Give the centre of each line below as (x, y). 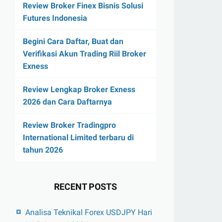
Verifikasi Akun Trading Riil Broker (84, 54)
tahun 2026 (43, 150)
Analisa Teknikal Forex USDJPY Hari (88, 213)
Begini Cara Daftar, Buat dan (73, 42)
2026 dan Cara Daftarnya (67, 102)
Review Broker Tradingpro (69, 125)
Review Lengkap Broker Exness (79, 90)
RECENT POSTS (86, 187)
